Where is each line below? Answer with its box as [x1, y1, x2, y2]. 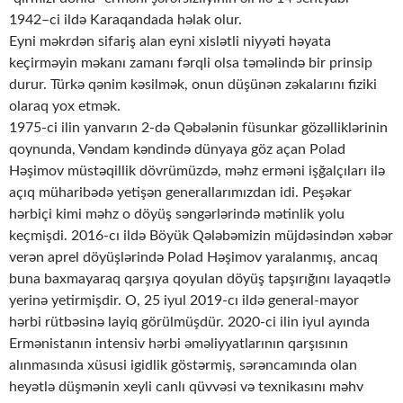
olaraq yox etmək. [9, 99, 121, 114]
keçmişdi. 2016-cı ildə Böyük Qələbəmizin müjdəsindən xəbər [9, 228, 393, 244]
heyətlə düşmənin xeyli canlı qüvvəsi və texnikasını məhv [9, 380, 363, 395]
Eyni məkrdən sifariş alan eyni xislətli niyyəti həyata [9, 34, 331, 49]
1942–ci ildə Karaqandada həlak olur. [9, 13, 242, 28]
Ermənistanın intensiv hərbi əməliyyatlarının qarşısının [9, 336, 348, 352]
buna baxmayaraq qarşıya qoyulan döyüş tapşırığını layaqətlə [9, 272, 390, 287]
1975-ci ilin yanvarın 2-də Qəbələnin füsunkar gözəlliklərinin [9, 121, 388, 136]
